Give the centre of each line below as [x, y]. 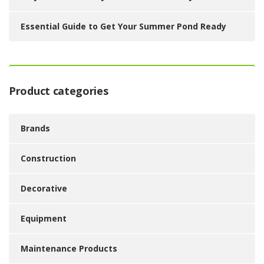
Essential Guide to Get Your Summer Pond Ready [123, 26]
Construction [48, 158]
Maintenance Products [69, 248]
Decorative [44, 188]
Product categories [59, 91]
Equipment [44, 218]
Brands [35, 128]
